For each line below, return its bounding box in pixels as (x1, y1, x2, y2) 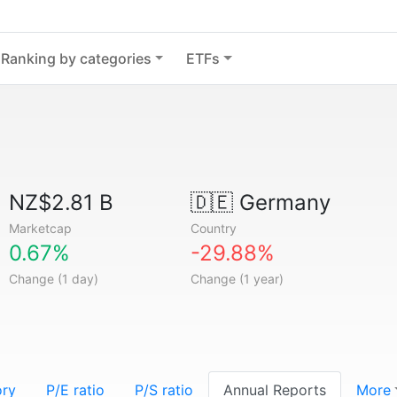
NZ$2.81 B (9, 190, 114, 215)
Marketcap (9, 221, 73, 236)
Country (190, 221, 237, 236)
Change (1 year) (190, 271, 284, 286)
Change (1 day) (9, 271, 99, 286)
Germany (232, 190, 331, 215)
